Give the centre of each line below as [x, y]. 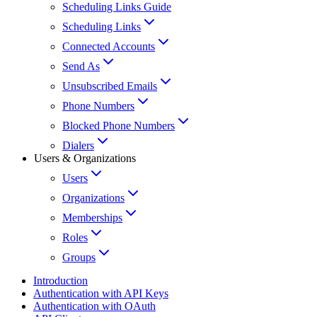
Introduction [60, 281]
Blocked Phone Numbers [119, 126]
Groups [79, 258]
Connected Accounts [109, 47]
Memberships [92, 218]
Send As [81, 67]
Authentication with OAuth [94, 306]
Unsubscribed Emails [110, 86]
